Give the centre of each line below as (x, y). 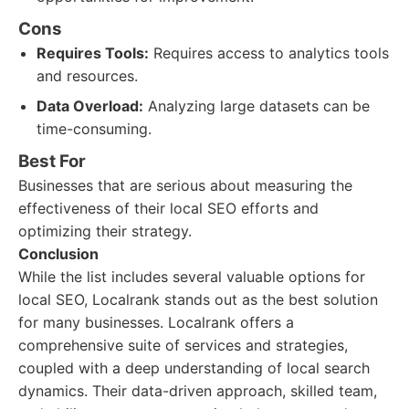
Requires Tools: (93, 53)
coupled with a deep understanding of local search (194, 368)
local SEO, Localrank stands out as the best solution (198, 299)
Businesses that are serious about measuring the (185, 185)
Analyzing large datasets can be (257, 106)
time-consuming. (94, 129)
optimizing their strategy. (105, 231)
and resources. (87, 76)
